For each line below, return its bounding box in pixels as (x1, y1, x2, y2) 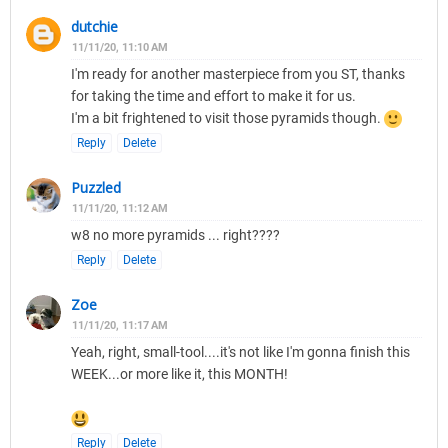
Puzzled (71, 178, 121, 198)
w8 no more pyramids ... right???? (71, 227, 280, 244)
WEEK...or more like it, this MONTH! (71, 366, 288, 383)
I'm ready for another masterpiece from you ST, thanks (71, 66, 405, 83)
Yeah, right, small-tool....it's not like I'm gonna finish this (71, 344, 410, 361)
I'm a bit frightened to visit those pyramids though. (71, 110, 384, 127)
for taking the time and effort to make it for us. (71, 88, 356, 105)
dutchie (71, 17, 118, 37)
